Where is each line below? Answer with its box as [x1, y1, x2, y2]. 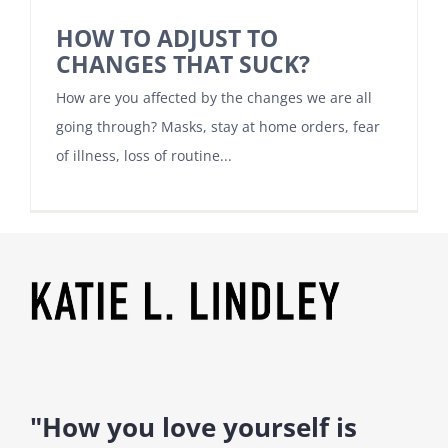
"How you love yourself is [29, 409, 357, 444]
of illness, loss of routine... [56, 145, 232, 165]
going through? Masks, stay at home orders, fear [56, 116, 380, 136]
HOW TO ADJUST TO [56, 22, 278, 54]
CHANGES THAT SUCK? [56, 48, 310, 80]
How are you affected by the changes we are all [56, 87, 372, 107]
